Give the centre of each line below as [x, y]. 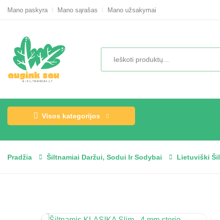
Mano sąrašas [78, 10]
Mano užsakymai [132, 10]
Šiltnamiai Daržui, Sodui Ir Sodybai [104, 157]
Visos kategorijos [71, 116]
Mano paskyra [27, 10]
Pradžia [20, 157]
